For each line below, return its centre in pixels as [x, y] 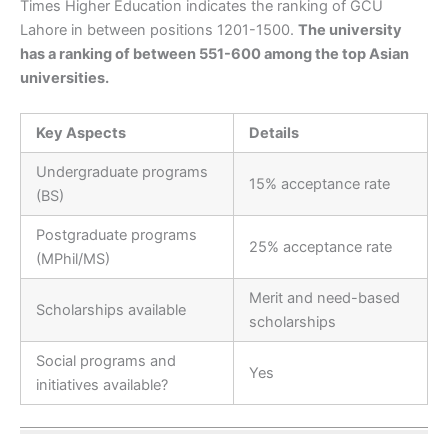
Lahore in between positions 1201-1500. [159, 29]
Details [273, 133]
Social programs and [105, 361]
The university [350, 29]
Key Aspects [80, 133]
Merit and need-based [324, 298]
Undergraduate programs [121, 172]
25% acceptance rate [320, 247]
